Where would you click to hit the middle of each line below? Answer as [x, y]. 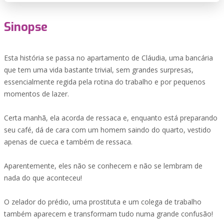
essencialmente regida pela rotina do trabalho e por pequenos [105, 82]
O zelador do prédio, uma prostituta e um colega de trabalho [103, 202]
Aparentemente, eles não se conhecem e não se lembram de [103, 166]
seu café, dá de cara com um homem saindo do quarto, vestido [107, 130]
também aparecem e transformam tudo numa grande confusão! [108, 214]
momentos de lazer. [36, 94]
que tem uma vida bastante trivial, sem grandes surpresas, [99, 70]
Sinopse [26, 27]
